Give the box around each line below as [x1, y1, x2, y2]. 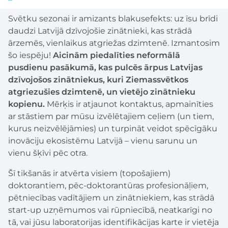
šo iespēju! [8, 50, 53, 61]
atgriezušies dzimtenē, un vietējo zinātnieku [8, 87, 195, 97]
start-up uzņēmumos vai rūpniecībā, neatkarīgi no [8, 205, 212, 215]
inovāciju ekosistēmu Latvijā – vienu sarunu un [8, 136, 197, 146]
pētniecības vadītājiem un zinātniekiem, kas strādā [8, 193, 214, 203]
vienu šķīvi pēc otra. [8, 148, 88, 158]
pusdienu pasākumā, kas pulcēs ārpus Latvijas [8, 63, 203, 73]
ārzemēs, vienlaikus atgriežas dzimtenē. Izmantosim [8, 38, 220, 48]
